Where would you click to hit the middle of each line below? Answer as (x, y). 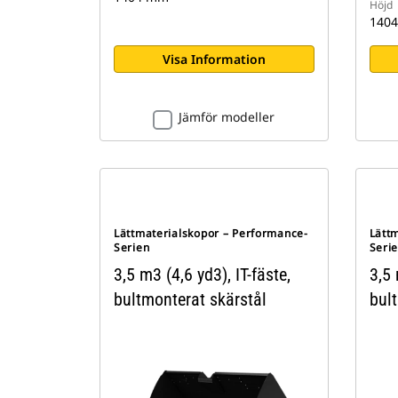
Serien (132, 247)
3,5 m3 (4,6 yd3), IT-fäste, (202, 274)
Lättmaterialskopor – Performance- (211, 233)
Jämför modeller (227, 116)
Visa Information (214, 59)
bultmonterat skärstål (190, 299)
